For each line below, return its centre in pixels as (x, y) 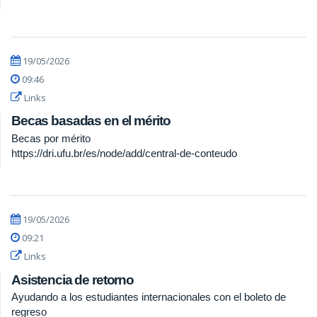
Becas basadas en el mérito (91, 121)
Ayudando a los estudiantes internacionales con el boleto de (149, 297)
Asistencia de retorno (73, 279)
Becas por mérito (51, 138)
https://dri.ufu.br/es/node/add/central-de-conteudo (124, 153)
